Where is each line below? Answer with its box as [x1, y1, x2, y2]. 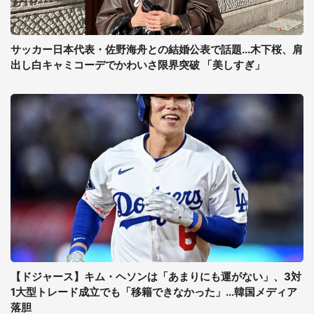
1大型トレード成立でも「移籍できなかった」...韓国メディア [11, 285, 297, 299]
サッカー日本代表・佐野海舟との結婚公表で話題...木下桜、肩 [11, 43, 303, 56]
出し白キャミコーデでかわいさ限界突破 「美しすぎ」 [11, 58, 265, 71]
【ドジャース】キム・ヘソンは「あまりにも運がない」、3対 [11, 270, 301, 283]
